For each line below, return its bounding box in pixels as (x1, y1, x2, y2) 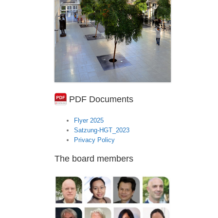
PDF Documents (67, 94, 133, 104)
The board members (54, 153, 133, 163)
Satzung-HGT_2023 (74, 126, 129, 134)
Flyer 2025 (74, 116, 104, 124)
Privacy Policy (74, 136, 115, 144)
